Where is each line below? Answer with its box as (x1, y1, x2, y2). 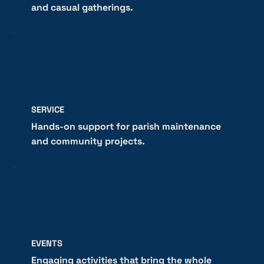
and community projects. (31, 135, 145, 148)
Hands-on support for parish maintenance (31, 120, 221, 133)
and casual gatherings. (31, 1, 133, 14)
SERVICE (31, 104, 64, 115)
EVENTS (31, 238, 62, 249)
